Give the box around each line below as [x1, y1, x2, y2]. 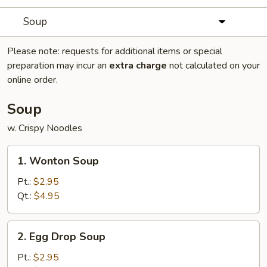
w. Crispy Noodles [7, 122, 82, 135]
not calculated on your [167, 59, 260, 72]
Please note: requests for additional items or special [7, 45, 222, 58]
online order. [7, 73, 58, 86]
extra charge [109, 59, 167, 72]
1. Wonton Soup [17, 154, 99, 168]
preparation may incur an [7, 59, 109, 72]
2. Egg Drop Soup [17, 229, 105, 244]
